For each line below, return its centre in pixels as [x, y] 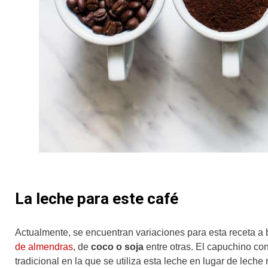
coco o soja [117, 246]
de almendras [44, 246]
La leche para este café [97, 198]
